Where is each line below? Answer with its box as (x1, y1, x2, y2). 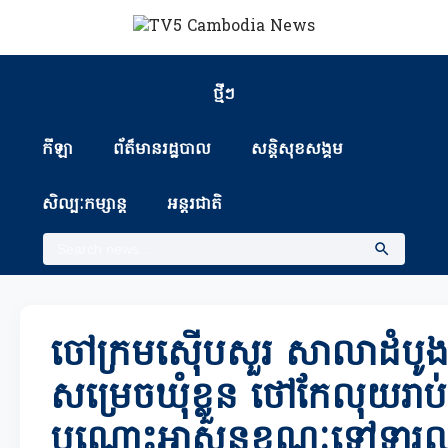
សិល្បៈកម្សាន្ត (42, 193, 128, 217)
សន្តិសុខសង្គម (251, 138, 344, 162)
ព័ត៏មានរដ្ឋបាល (113, 138, 212, 162)
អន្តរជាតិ (167, 193, 223, 217)
